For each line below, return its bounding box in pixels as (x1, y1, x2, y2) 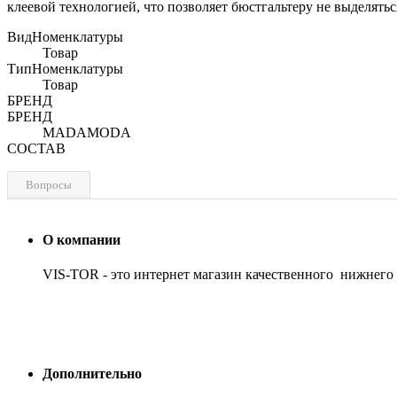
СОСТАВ (7, 140, 66, 156)
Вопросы (26, 177, 72, 191)
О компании (43, 232, 121, 248)
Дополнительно (43, 365, 142, 381)
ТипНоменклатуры (7, 60, 123, 76)
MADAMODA (43, 124, 131, 140)
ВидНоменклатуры (7, 28, 123, 44)
